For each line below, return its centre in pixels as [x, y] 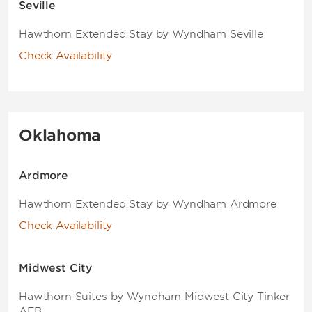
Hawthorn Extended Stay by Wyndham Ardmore [148, 204]
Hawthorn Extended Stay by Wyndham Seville [141, 34]
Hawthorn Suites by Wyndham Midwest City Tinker [155, 297]
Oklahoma [60, 135]
